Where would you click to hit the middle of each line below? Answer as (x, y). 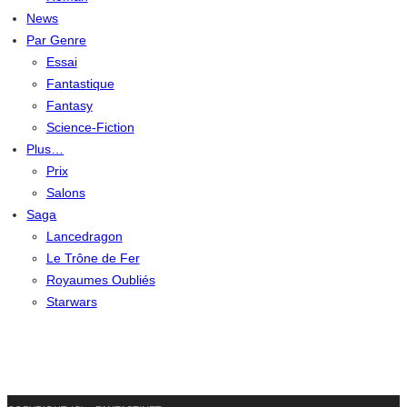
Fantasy (69, 105)
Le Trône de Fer (93, 258)
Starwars (71, 302)
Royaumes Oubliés (100, 280)
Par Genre (57, 40)
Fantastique (80, 84)
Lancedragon (84, 236)
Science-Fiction (90, 127)
